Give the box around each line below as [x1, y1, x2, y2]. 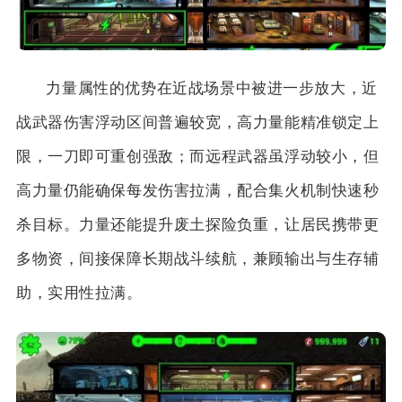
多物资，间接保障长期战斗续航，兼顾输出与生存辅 [15, 249, 380, 267]
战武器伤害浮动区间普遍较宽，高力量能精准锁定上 [15, 113, 380, 131]
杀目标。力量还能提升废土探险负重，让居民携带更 [15, 215, 380, 233]
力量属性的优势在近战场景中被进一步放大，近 [46, 79, 378, 97]
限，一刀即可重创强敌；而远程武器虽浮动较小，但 [15, 147, 380, 165]
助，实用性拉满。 [15, 284, 143, 301]
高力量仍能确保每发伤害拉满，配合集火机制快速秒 [15, 181, 380, 199]
